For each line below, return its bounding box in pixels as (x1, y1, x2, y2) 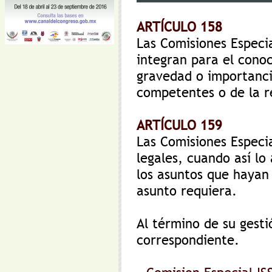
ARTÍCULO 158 (137, 19, 222, 35)
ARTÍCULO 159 (137, 117, 222, 134)
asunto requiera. (137, 183, 237, 199)
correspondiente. (137, 232, 239, 248)
